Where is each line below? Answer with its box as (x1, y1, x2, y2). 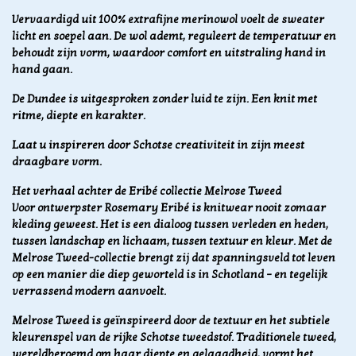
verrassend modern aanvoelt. (12, 284, 166, 299)
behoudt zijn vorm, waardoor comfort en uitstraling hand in (12, 46, 326, 60)
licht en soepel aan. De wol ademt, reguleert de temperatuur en (12, 29, 336, 44)
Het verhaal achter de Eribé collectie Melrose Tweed (12, 184, 281, 199)
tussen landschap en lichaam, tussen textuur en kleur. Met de (12, 234, 332, 249)
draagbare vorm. (12, 155, 102, 169)
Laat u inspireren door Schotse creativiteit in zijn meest (12, 138, 304, 153)
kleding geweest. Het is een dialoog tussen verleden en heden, (12, 218, 328, 232)
